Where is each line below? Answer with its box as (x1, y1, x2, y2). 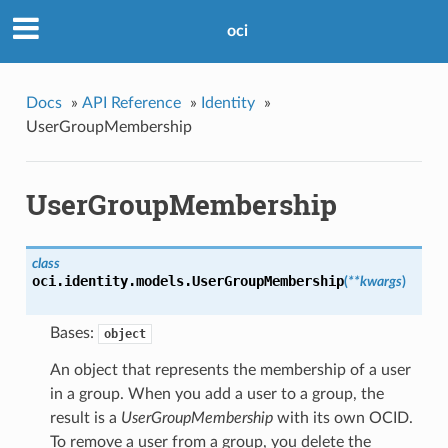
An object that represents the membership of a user (49, 362, 411, 379)
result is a (49, 410, 121, 427)
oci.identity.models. (31, 273, 192, 290)
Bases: (49, 325, 98, 342)
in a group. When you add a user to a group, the (49, 386, 384, 403)
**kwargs (347, 274, 402, 290)
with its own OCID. (272, 410, 413, 427)
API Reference (81, 94, 181, 111)
